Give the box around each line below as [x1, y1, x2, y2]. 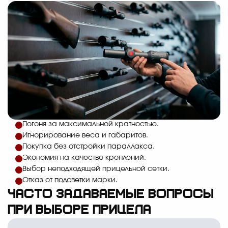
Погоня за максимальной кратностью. [22, 121, 159, 128]
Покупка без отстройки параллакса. [22, 143, 155, 151]
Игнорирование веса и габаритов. [22, 132, 148, 139]
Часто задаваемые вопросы [8, 188, 214, 202]
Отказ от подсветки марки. [22, 177, 118, 184]
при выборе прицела [8, 204, 151, 218]
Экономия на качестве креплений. [22, 154, 146, 162]
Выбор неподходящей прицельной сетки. [22, 165, 169, 173]
